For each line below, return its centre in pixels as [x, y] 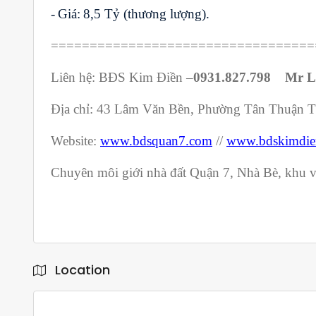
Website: [75, 140]
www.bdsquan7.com [156, 140]
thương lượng [165, 13]
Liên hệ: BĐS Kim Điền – [122, 77]
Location [81, 269]
